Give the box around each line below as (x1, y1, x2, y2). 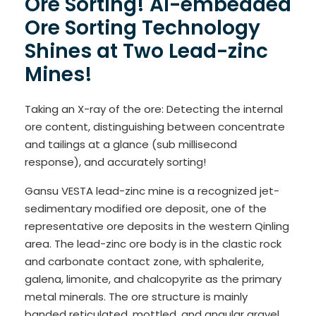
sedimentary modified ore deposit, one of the (25, 200, 267, 216)
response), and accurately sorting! (25, 154, 206, 169)
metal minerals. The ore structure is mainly (25, 288, 248, 304)
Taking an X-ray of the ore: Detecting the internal (25, 101, 283, 116)
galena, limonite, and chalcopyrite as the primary (25, 271, 281, 286)
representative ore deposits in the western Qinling (25, 218, 289, 233)
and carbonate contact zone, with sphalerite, (25, 253, 264, 269)
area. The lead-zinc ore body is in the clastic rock (25, 236, 281, 251)
